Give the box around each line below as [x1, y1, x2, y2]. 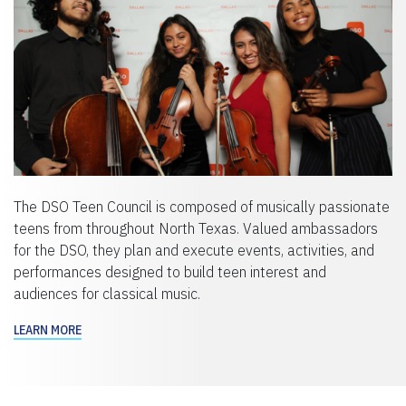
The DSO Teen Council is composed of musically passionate [14, 197, 390, 216]
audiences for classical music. [14, 284, 200, 303]
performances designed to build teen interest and [14, 262, 326, 281]
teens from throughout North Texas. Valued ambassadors [14, 218, 378, 237]
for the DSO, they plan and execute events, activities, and [14, 240, 374, 259]
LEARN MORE [14, 321, 82, 338]
